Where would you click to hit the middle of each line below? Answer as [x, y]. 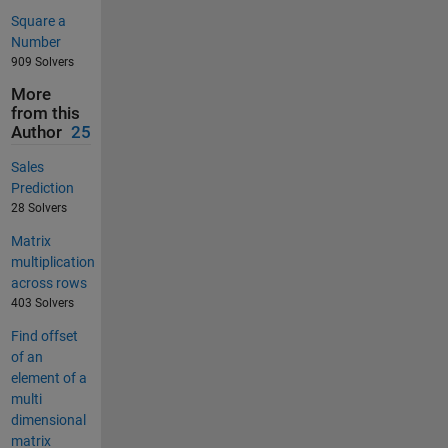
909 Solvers [42, 62]
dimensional [48, 419]
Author [36, 133]
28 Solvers [38, 207]
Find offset [44, 335]
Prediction [42, 187]
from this [45, 114]
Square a [38, 21]
